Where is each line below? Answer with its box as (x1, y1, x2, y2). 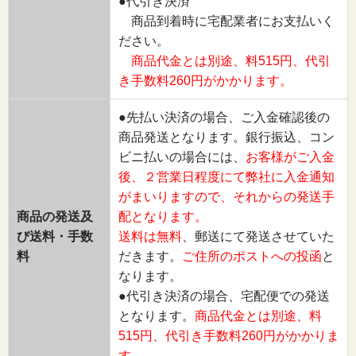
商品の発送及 (17, 209, 93, 223)
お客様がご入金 (246, 149, 335, 164)
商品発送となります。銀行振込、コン (118, 130, 335, 144)
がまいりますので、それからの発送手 (118, 189, 335, 203)
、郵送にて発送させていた (182, 229, 335, 243)
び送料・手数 (17, 229, 93, 243)
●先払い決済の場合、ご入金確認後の (118, 110, 330, 124)
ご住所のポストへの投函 (182, 249, 322, 263)
